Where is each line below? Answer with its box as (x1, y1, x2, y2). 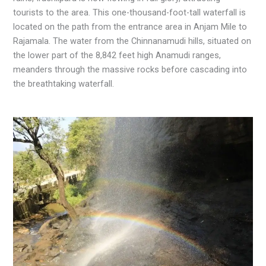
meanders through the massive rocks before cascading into (13, 64, 248, 75)
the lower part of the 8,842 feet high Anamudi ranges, (13, 50, 221, 61)
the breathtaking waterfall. (13, 78, 115, 90)
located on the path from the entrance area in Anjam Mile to (13, 21, 248, 33)
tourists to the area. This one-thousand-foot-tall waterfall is (13, 7, 246, 18)
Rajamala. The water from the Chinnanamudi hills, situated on (13, 36, 252, 47)
